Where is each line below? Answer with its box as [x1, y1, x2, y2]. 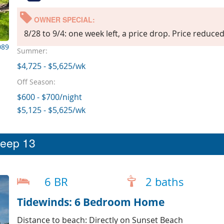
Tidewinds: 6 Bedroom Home [16, 195, 164, 209]
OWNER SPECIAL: [31, 14, 95, 25]
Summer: [16, 45, 47, 55]
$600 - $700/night [16, 91, 82, 102]
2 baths [145, 174, 184, 190]
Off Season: [16, 76, 55, 86]
